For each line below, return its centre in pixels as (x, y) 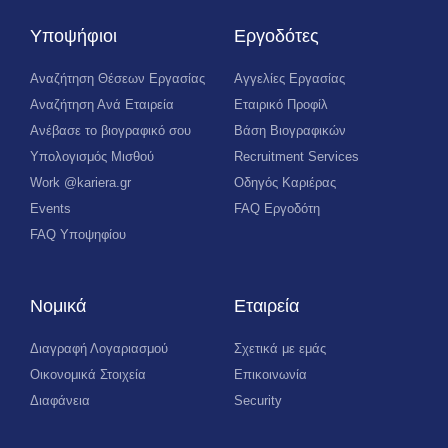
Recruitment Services (296, 156)
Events (50, 208)
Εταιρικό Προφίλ (281, 104)
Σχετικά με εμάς (280, 348)
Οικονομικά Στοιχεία (88, 374)
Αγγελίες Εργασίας (289, 78)
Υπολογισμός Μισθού (92, 156)
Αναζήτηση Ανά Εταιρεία (102, 104)
